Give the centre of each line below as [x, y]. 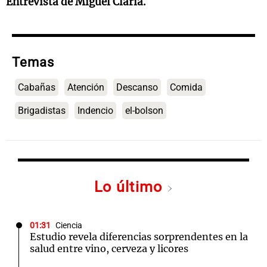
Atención [86, 87]
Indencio [95, 111]
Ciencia [69, 226]
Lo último [131, 187]
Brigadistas [42, 111]
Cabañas [37, 87]
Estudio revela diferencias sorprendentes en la [139, 237]
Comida [186, 87]
